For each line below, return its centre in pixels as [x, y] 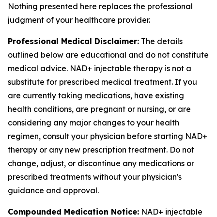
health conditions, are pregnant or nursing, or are [99, 109]
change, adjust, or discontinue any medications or [101, 163]
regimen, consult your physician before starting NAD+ [108, 136]
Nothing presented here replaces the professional [100, 6]
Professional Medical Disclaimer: [73, 41]
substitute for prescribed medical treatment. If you [102, 82]
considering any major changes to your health [93, 123]
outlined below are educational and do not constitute [108, 55]
